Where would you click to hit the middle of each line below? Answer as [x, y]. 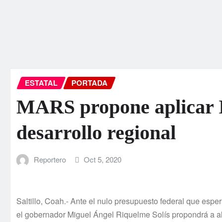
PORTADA [89, 83]
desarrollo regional [96, 132]
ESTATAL [41, 83]
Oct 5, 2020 [103, 159]
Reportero [50, 159]
